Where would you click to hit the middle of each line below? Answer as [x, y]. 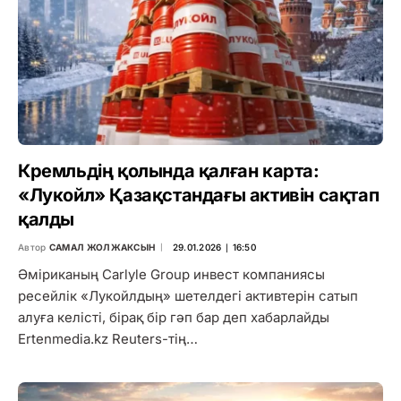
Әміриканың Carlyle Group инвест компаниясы [171, 275]
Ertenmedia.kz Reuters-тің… [108, 339]
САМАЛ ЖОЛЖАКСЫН [102, 247]
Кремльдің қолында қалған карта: [169, 171]
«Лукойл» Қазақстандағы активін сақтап [199, 196]
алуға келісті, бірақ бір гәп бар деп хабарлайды [174, 318]
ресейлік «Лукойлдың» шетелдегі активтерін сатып [188, 296]
